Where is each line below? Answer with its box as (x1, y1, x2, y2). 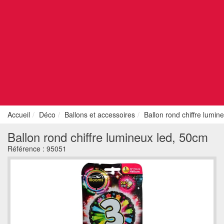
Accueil (7, 109, 30, 119)
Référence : (7, 143, 46, 153)
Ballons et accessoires (64, 109, 135, 119)
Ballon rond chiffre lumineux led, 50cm (7, 128, 208, 145)
